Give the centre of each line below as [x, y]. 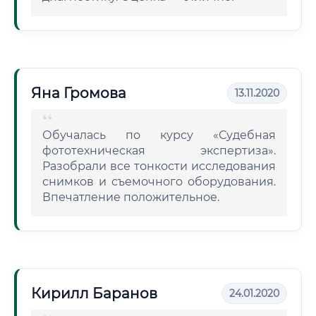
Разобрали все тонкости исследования [159, 166]
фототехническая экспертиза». [159, 151]
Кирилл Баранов [94, 293]
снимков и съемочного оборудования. [159, 182]
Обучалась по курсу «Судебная [159, 135]
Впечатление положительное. [131, 197]
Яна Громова [79, 93]
